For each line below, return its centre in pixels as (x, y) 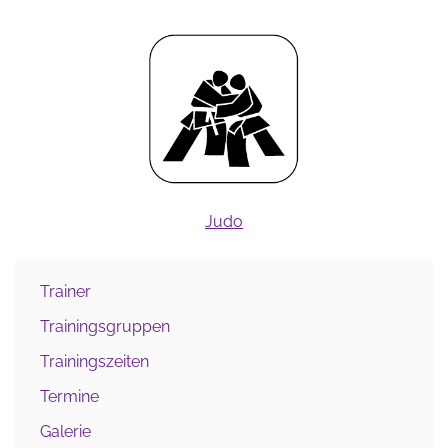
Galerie (65, 432)
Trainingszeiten (94, 362)
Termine (69, 397)
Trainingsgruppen (105, 327)
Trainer (65, 292)
